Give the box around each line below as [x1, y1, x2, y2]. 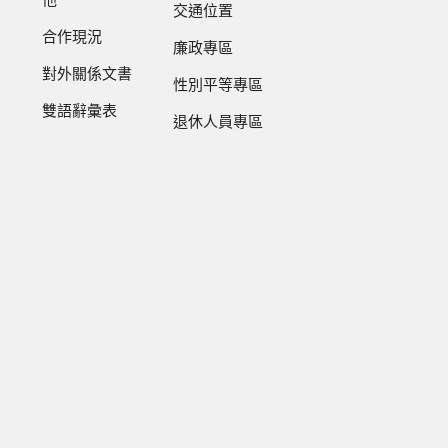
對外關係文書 [42, 67, 133, 83]
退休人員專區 [173, 115, 264, 131]
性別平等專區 [173, 78, 264, 94]
